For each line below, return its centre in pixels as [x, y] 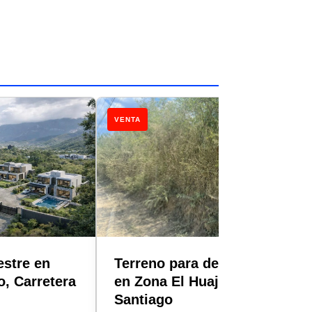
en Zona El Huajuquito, [190, 281]
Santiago [144, 299]
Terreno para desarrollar [195, 263]
